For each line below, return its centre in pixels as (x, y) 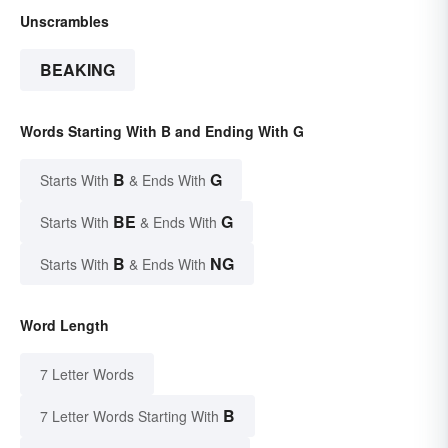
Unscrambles (64, 21)
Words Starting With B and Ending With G (162, 131)
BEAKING (77, 70)
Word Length (64, 325)
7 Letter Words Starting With (129, 416)
